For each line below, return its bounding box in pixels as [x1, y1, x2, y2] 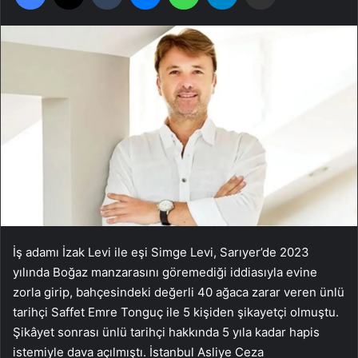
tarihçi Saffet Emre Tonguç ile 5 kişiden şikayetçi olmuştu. [13, 304, 339, 320]
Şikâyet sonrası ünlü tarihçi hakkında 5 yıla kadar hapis [13, 324, 320, 340]
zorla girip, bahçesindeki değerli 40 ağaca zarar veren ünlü [13, 284, 344, 300]
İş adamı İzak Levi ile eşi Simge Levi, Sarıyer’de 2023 [13, 244, 309, 260]
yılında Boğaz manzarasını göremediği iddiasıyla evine [13, 264, 317, 280]
